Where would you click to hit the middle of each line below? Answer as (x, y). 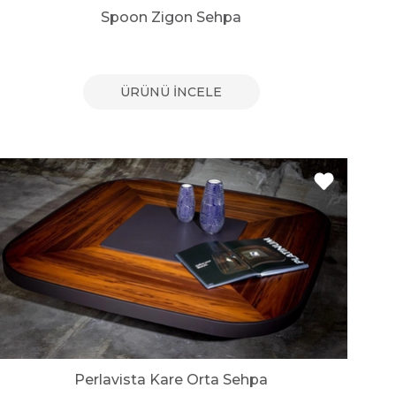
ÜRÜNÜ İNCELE (171, 92)
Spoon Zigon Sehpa (171, 18)
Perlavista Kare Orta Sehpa (171, 379)
